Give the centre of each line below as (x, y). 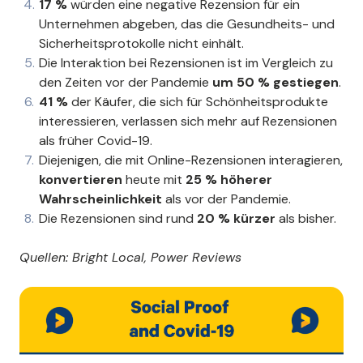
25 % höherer (229, 179)
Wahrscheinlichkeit (102, 199)
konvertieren (82, 179)
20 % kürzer (238, 218)
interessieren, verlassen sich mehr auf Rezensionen (188, 121)
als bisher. (307, 218)
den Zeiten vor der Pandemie (126, 82)
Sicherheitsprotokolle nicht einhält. (141, 43)
